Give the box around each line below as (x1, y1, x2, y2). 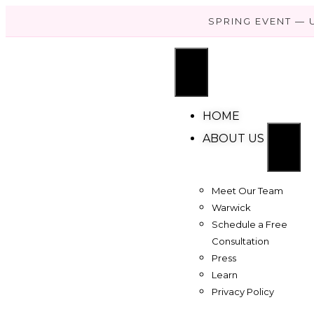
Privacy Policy (212, 286, 275, 297)
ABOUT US (202, 132, 267, 145)
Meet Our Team (212, 185, 284, 196)
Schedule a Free (212, 219, 288, 230)
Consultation (212, 235, 270, 247)
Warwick (212, 202, 252, 213)
